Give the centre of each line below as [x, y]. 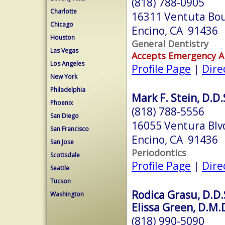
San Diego [65, 116]
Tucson [61, 181]
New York [64, 77]
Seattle [60, 168]
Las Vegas [64, 50]
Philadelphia [68, 90]
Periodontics [159, 152]
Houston [63, 37]
